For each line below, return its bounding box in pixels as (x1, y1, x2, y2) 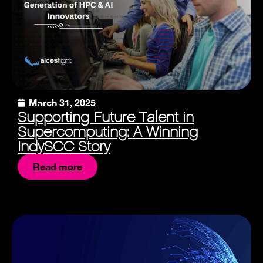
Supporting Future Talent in (18, 108, 194, 127)
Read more (33, 161, 82, 173)
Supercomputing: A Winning (18, 123, 198, 141)
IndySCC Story (18, 137, 110, 156)
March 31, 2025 (29, 97, 96, 109)
